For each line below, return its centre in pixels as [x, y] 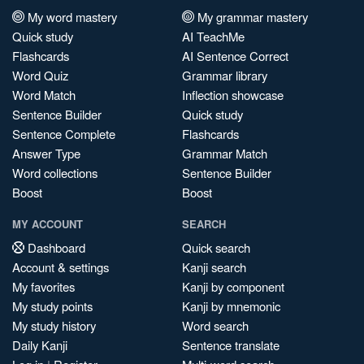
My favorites [43, 287]
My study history [54, 326]
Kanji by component [233, 287]
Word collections [55, 173]
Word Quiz [40, 76]
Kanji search [214, 267]
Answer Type [46, 154]
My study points [52, 306]
